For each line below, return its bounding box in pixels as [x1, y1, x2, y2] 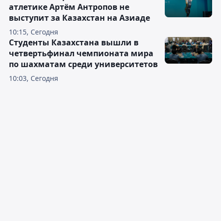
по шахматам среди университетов [9, 59, 158, 70]
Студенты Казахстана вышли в [9, 37, 139, 48]
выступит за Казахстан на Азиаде [9, 12, 150, 23]
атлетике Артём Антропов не [9, 1, 129, 12]
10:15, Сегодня [9, 27, 58, 37]
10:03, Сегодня [9, 74, 58, 83]
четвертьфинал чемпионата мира [9, 48, 153, 59]
